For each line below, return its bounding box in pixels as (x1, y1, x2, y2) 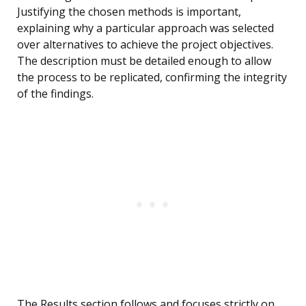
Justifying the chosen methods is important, (17, 4, 241, 20)
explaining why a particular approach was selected (17, 20, 274, 36)
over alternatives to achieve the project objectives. (17, 37, 273, 53)
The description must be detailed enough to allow (17, 53, 271, 69)
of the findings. (17, 86, 94, 102)
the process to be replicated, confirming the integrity (17, 70, 287, 85)
